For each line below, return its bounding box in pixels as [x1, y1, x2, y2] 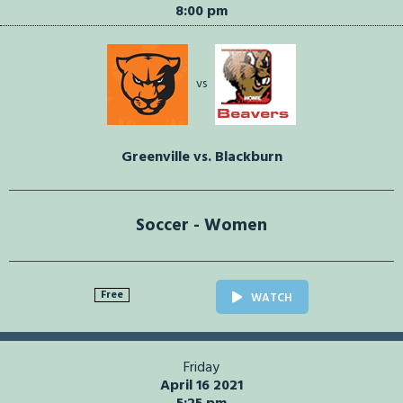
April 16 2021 [160, 374, 243, 399]
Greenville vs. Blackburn [121, 146, 282, 170]
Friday [184, 356, 219, 381]
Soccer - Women [136, 212, 267, 240]
